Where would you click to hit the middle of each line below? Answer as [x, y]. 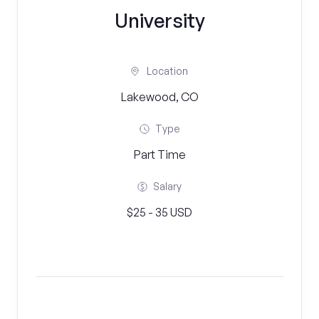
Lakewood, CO [159, 97]
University [159, 20]
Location [167, 71]
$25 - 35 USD [159, 212]
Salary [167, 186]
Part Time [159, 155]
